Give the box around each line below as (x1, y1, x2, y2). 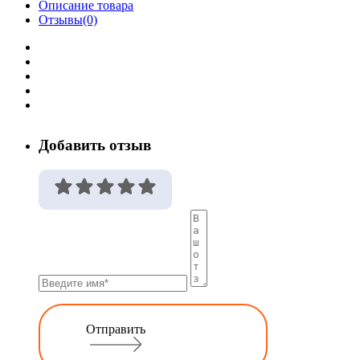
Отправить (86, 322, 145, 337)
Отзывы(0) (39, 13, 97, 27)
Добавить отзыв (39, 137, 151, 154)
